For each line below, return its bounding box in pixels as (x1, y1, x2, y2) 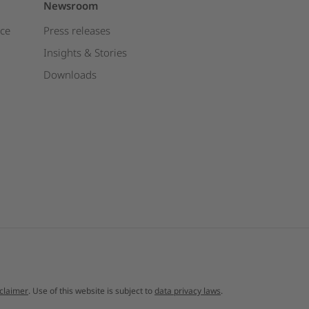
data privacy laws (154, 285, 221, 297)
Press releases (43, 23, 110, 37)
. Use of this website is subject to (28, 285, 154, 297)
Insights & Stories (43, 46, 127, 59)
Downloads (43, 68, 97, 81)
